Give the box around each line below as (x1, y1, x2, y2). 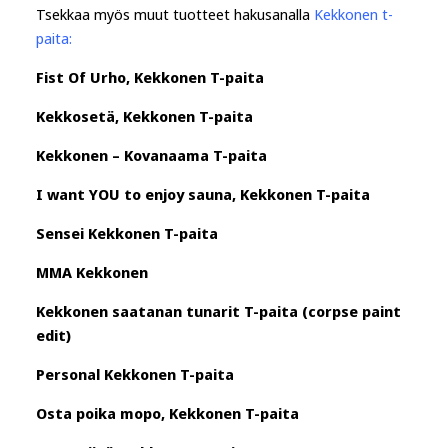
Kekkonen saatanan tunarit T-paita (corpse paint (36, 301, 401, 321)
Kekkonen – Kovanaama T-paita (36, 145, 267, 165)
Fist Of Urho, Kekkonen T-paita (36, 67, 264, 87)
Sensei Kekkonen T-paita (36, 223, 218, 243)
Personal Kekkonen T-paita (36, 364, 234, 384)
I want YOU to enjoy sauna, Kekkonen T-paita (36, 184, 370, 204)
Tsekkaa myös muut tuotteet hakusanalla (36, 4, 314, 24)
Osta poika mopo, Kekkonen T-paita (36, 403, 299, 423)
